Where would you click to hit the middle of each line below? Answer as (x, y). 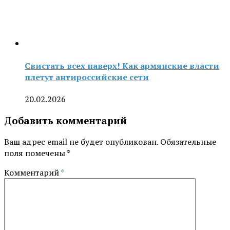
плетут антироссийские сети (87, 77)
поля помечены (35, 153)
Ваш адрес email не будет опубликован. (81, 142)
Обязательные (188, 142)
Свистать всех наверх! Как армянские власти (122, 65)
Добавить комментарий (65, 120)
